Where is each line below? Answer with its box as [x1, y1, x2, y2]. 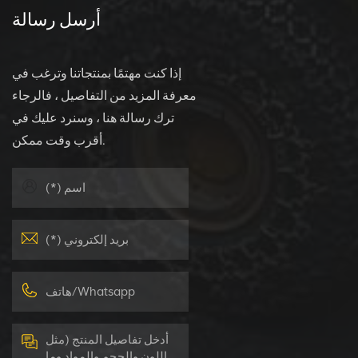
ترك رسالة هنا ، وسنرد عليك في [12, 109, 175, 125]
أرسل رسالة [12, 7, 101, 29]
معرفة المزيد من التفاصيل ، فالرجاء [12, 87, 197, 103]
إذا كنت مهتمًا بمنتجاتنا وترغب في [12, 65, 182, 81]
